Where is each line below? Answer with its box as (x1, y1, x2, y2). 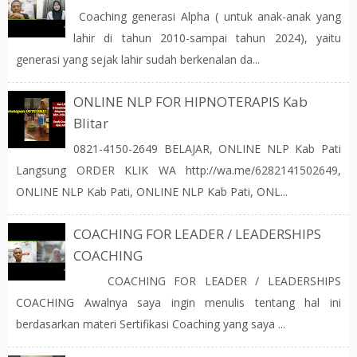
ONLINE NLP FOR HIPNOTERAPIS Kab (73, 92, 308, 111)
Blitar (73, 114, 108, 132)
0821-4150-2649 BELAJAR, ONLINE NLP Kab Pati (73, 141, 341, 156)
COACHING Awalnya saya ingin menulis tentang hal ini (16, 295, 341, 310)
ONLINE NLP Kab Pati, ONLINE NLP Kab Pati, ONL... (16, 184, 288, 199)
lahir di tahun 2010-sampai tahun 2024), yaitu (73, 30, 341, 45)
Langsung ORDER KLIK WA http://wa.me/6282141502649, (16, 163, 341, 178)
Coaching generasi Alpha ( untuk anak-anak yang (73, 9, 341, 24)
